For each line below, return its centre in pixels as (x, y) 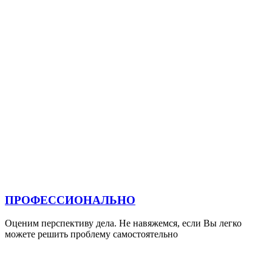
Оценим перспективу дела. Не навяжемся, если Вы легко (123, 223)
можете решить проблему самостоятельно (91, 234)
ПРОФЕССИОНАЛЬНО (70, 200)
